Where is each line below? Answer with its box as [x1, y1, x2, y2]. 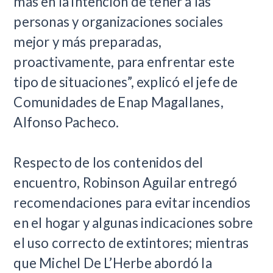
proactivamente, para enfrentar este [13, 54, 235, 70]
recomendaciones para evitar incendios [13, 194, 251, 211]
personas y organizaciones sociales [13, 13, 224, 30]
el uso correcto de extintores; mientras [13, 235, 249, 251]
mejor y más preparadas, [13, 34, 162, 50]
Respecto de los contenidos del [13, 154, 204, 171]
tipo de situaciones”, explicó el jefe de [13, 74, 238, 90]
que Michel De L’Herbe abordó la [13, 255, 212, 271]
